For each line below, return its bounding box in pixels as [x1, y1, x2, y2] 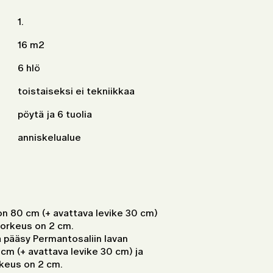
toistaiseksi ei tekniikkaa [18, 85, 135, 97]
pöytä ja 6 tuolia [18, 108, 92, 120]
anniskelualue [18, 132, 81, 143]
